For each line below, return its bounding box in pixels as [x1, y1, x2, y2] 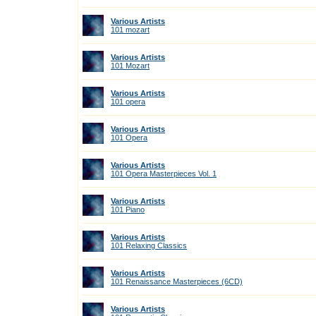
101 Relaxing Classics [111, 241, 187, 250]
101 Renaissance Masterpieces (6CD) [111, 277, 243, 286]
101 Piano [111, 205, 145, 214]
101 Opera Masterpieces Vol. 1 [111, 169, 217, 178]
